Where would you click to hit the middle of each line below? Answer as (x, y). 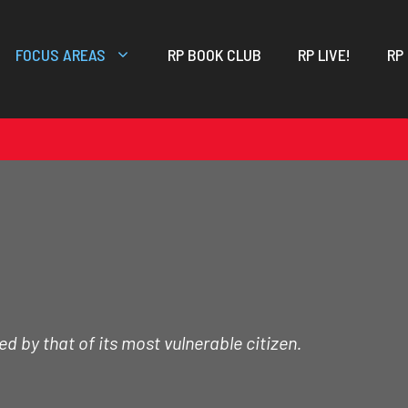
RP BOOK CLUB (215, 55)
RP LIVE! (325, 55)
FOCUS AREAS (61, 55)
